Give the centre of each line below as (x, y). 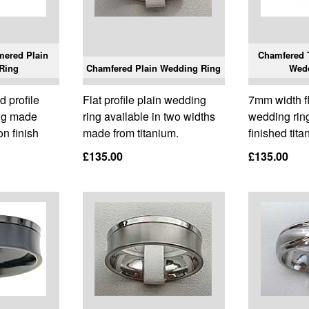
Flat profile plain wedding (144, 100)
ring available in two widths (149, 117)
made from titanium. (130, 133)
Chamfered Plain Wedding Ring (154, 68)
